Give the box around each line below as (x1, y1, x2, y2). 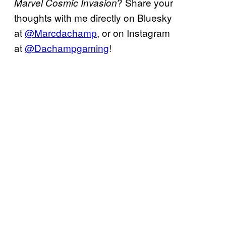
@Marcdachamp (25, 25, 97, 39)
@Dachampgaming (25, 40, 109, 54)
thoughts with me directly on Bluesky (14, 10, 172, 24)
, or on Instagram (97, 25, 170, 39)
